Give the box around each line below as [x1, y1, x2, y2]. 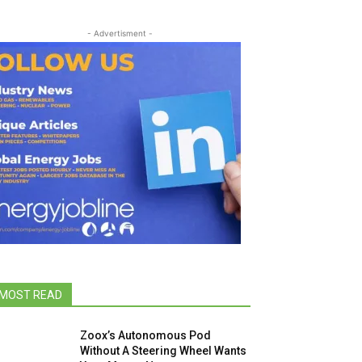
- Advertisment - [86, 28, 153, 38]
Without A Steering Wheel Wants [80, 344, 247, 357]
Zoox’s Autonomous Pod [80, 329, 212, 342]
